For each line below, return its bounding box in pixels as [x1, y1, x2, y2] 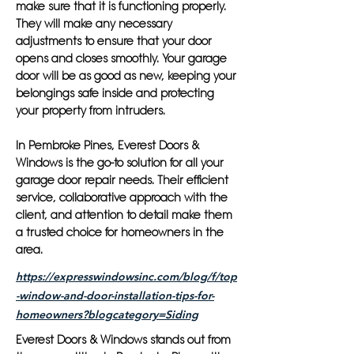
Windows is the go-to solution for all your [16, 156, 224, 170]
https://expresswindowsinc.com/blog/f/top [16, 269, 237, 284]
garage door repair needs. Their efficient [16, 173, 228, 187]
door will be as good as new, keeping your [16, 69, 236, 83]
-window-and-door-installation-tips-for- [16, 288, 214, 303]
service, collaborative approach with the [16, 190, 228, 205]
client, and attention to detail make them [16, 208, 232, 222]
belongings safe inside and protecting [16, 86, 214, 100]
